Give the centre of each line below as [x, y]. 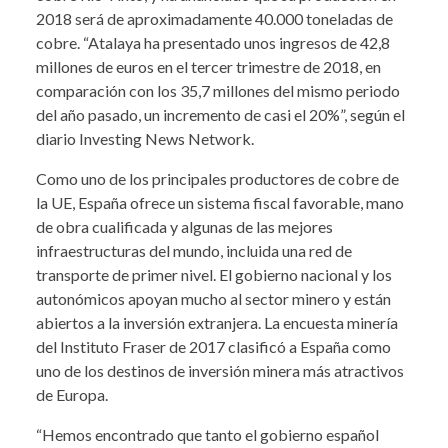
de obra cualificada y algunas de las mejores [184, 227]
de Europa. [72, 395]
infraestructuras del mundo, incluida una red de [194, 251]
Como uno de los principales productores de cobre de [217, 179]
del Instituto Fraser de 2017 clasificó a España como [213, 347]
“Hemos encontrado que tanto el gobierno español [207, 435]
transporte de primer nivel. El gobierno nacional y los [214, 275]
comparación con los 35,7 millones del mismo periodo [218, 91]
